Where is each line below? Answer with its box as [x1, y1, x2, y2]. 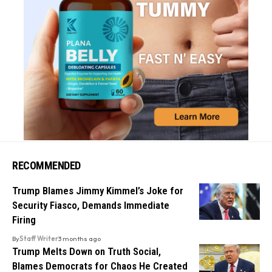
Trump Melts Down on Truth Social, [12, 245, 161, 257]
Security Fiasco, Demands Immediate [12, 199, 169, 211]
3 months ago [58, 234, 101, 243]
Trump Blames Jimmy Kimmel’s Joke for [12, 184, 183, 197]
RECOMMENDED [12, 158, 81, 172]
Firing [12, 213, 36, 226]
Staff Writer [19, 234, 58, 243]
